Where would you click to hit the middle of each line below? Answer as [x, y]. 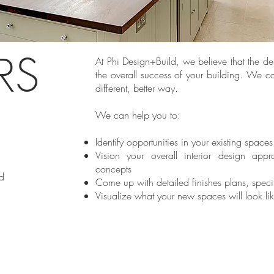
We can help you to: [138, 115]
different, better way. [138, 88]
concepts [113, 169]
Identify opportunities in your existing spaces [184, 142]
